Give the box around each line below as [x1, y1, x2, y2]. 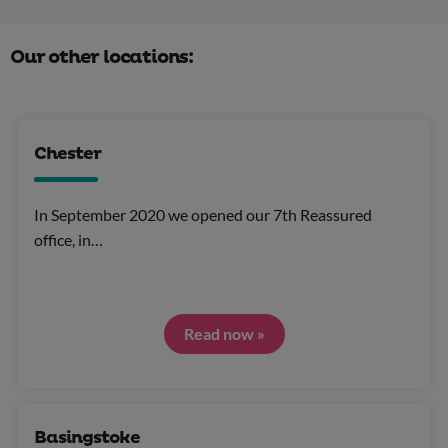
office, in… [34, 229, 103, 249]
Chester [34, 142, 101, 165]
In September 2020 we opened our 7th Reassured [34, 204, 372, 224]
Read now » [183, 323, 265, 343]
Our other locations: [10, 45, 193, 69]
